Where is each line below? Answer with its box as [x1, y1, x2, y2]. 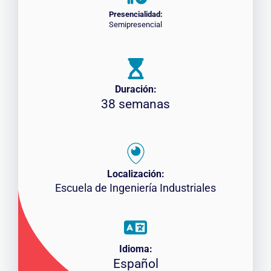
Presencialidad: [108, 9, 163, 19]
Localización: [106, 168, 165, 180]
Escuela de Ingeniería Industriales [55, 181, 216, 194]
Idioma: [119, 243, 152, 255]
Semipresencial [109, 19, 162, 29]
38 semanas [101, 96, 170, 111]
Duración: [114, 83, 157, 95]
